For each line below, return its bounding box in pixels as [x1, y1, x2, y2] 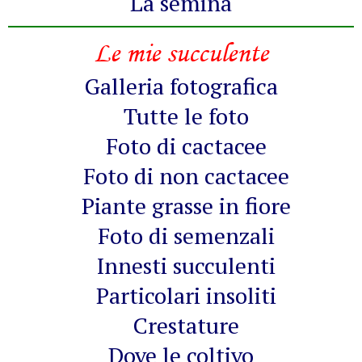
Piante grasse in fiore [81, 191, 291, 221]
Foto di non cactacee [82, 161, 289, 192]
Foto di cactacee [105, 131, 267, 162]
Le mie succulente [94, 36, 268, 71]
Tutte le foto [123, 101, 249, 132]
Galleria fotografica [84, 71, 278, 102]
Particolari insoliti [95, 280, 276, 311]
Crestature [133, 310, 239, 341]
